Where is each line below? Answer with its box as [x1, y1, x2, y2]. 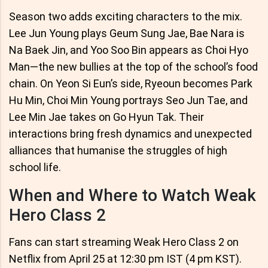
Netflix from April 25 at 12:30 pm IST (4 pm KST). [9, 252, 242, 265]
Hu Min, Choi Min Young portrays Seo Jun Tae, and [9, 93, 248, 106]
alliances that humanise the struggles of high [9, 144, 227, 157]
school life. [9, 160, 61, 173]
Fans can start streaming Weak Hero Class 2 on [9, 235, 239, 248]
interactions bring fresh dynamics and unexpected [9, 127, 252, 140]
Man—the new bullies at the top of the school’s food [9, 60, 258, 73]
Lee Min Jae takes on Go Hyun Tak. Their [9, 110, 204, 123]
